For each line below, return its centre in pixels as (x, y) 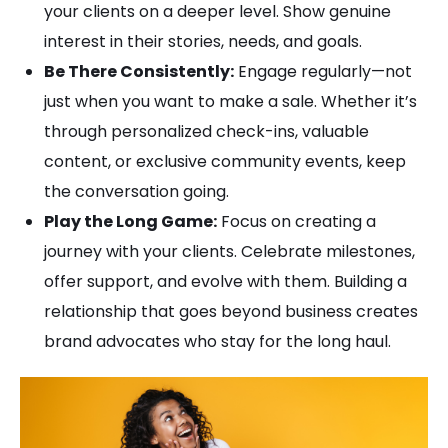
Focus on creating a (296, 221)
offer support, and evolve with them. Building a (225, 281)
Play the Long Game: (130, 221)
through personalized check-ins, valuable (206, 131)
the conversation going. (136, 191)
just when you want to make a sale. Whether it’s (230, 101)
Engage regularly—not (323, 71)
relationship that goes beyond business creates (231, 311)
